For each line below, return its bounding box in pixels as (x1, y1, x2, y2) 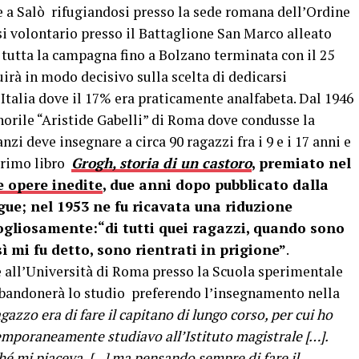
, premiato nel (252, 154, 351, 172)
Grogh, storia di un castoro (71, 154, 252, 172)
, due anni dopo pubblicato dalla (103, 175, 329, 194)
